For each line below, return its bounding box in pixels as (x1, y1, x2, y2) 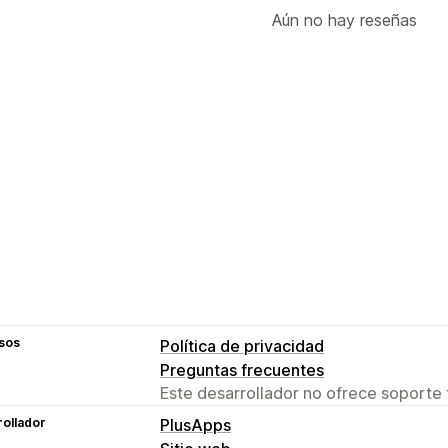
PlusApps (160, 414, 231, 435)
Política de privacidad (160, 335, 324, 356)
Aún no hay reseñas (271, 9, 417, 30)
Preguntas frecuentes (160, 359, 324, 380)
